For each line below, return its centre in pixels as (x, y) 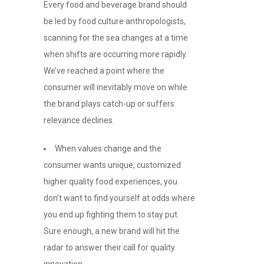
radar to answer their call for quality (109, 248)
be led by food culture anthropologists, (115, 22)
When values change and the (108, 149)
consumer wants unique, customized (112, 165)
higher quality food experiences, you (110, 182)
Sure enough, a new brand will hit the (112, 231)
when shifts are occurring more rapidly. (115, 55)
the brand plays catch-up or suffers (109, 104)
